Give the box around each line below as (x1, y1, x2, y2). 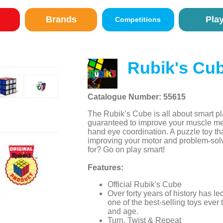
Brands (45, 14, 77, 24)
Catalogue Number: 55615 (87, 93, 186, 102)
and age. (107, 207, 138, 216)
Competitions (115, 15, 161, 23)
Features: (87, 163, 123, 172)
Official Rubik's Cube (107, 180, 182, 189)
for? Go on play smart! (87, 145, 165, 154)
